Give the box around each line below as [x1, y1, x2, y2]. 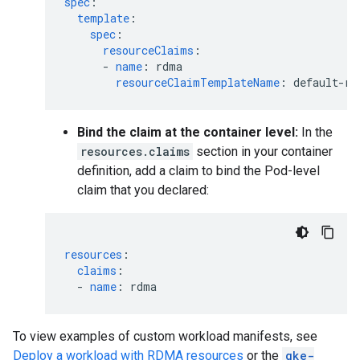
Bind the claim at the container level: [77, 125, 298, 140]
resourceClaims [103, 43, 194, 58]
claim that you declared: [77, 182, 209, 198]
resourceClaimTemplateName [116, 75, 280, 90]
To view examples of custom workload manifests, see [13, 329, 317, 344]
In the [298, 125, 333, 140]
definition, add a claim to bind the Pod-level [77, 163, 320, 178]
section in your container [193, 144, 333, 159]
